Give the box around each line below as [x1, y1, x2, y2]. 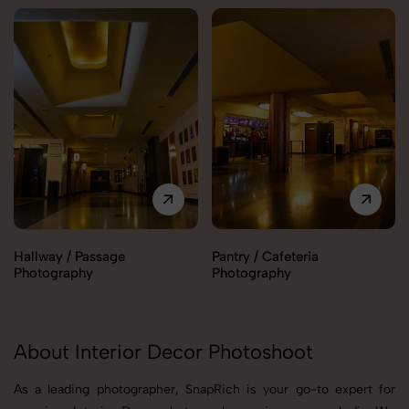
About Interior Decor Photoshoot [14, 340, 313, 365]
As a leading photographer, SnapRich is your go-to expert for [14, 382, 395, 398]
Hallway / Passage [14, 248, 125, 266]
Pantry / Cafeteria [211, 248, 319, 266]
